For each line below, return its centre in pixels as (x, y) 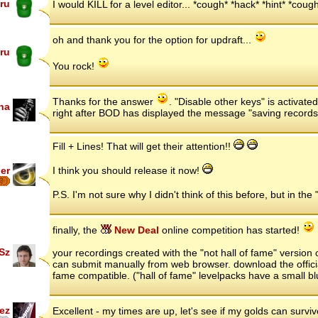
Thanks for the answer (104, 101)
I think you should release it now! (127, 170)
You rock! (75, 66)
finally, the (76, 230)
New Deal (135, 230)
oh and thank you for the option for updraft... (153, 39)
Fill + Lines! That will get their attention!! (143, 146)
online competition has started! (231, 230)
